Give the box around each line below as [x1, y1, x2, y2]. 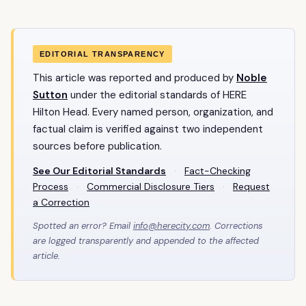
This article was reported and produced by [33, 71, 236, 85]
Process [33, 180, 68, 193]
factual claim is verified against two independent [33, 122, 263, 137]
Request [233, 180, 270, 193]
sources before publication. [33, 139, 162, 154]
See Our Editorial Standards [33, 165, 166, 178]
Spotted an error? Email [33, 220, 133, 232]
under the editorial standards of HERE [68, 88, 247, 102]
